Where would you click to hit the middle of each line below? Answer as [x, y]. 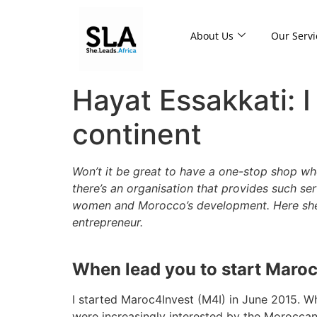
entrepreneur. [108, 222]
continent [137, 134]
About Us [212, 35]
